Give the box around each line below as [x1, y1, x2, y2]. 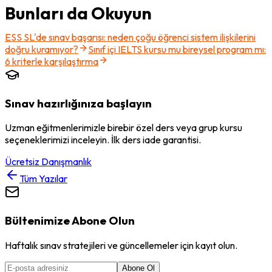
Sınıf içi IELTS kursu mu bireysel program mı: [88, 42, 266, 55]
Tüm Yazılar [19, 172, 67, 185]
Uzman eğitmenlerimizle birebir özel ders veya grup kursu [5, 121, 242, 134]
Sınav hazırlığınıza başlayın [5, 95, 152, 110]
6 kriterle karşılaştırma [5, 55, 98, 67]
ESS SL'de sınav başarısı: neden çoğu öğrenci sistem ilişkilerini [5, 30, 256, 43]
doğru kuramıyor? [5, 42, 78, 55]
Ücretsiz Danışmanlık [5, 155, 92, 168]
